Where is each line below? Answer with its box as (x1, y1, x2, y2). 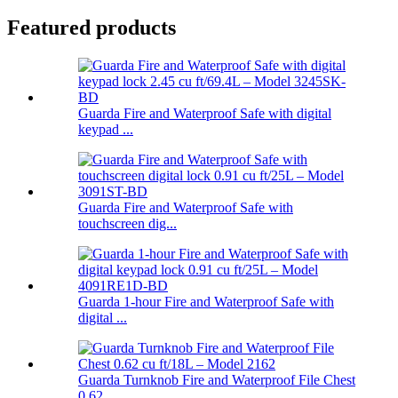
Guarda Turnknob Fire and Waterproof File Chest (78, 371, 355, 387)
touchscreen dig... (78, 215, 177, 231)
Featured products (7, 15, 176, 39)
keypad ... (78, 121, 133, 137)
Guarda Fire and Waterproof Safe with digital (78, 105, 331, 121)
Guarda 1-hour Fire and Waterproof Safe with (78, 293, 334, 309)
